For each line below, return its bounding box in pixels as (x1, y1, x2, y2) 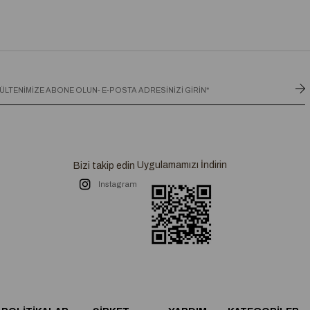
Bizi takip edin (73, 161, 135, 172)
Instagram (98, 180, 137, 189)
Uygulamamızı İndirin (136, 160, 227, 171)
